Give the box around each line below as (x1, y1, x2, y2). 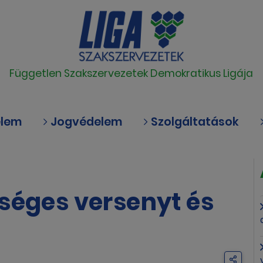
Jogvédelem (48, 114, 122, 130)
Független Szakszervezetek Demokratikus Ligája (9, 66, 254, 81)
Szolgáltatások (148, 114, 239, 130)
